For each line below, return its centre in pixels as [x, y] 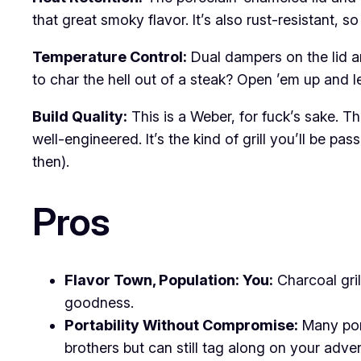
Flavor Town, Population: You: [169, 280]
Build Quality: [80, 116]
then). [51, 161]
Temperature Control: [110, 56]
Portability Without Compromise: [181, 326]
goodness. [99, 303]
